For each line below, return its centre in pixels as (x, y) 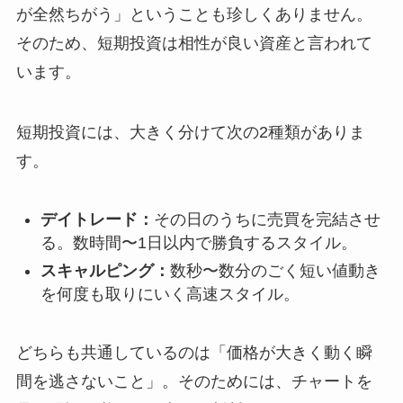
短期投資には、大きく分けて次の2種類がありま (190, 133)
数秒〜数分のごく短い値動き (275, 270)
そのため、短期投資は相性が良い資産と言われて (194, 43)
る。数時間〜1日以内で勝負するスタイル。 (198, 243)
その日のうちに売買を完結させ (267, 220)
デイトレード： (97, 220)
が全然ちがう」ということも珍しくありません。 (194, 14)
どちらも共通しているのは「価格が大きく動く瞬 (194, 352)
